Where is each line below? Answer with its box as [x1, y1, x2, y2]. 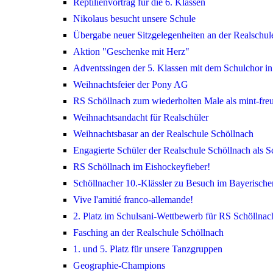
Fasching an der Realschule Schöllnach [73, 227, 224, 238]
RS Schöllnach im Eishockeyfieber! [73, 161, 210, 172]
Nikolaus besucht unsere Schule [73, 13, 196, 24]
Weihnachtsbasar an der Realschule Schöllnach [73, 129, 253, 140]
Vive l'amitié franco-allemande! [73, 194, 193, 205]
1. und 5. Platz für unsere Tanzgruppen [73, 244, 222, 255]
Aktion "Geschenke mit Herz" [73, 46, 190, 57]
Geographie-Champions [73, 260, 165, 271]
